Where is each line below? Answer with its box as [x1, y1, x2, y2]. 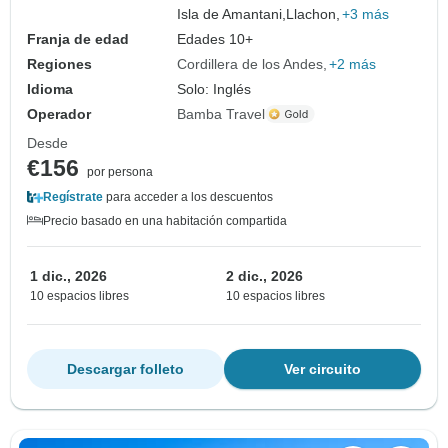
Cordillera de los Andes [177, 55, 324, 72]
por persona [87, 164, 153, 179]
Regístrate [43, 189, 103, 204]
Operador [27, 105, 91, 122]
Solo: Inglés [177, 80, 252, 97]
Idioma [27, 80, 73, 97]
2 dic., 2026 [226, 267, 303, 284]
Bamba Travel [177, 105, 266, 122]
